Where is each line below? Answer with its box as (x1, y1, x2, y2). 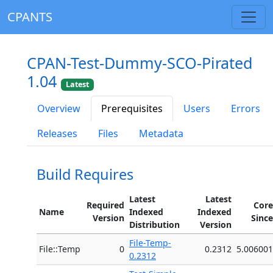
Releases (37, 127, 77, 141)
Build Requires (37, 165, 133, 185)
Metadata (139, 127, 183, 141)
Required (87, 199, 124, 211)
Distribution (129, 219, 180, 231)
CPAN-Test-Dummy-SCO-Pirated (27, 52, 253, 73)
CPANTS (7, 9, 52, 25)
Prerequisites (101, 102, 163, 116)
